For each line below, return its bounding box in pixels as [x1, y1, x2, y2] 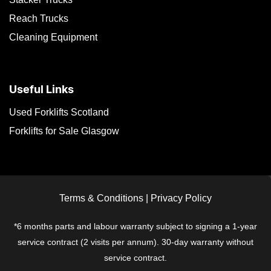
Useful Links [9, 84, 74, 96]
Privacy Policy [151, 192, 212, 203]
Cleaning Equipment [9, 31, 97, 42]
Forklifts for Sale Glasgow [9, 125, 119, 136]
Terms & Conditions [59, 192, 143, 203]
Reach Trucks [9, 13, 68, 24]
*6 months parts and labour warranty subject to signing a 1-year [14, 221, 257, 231]
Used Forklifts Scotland [9, 106, 109, 117]
